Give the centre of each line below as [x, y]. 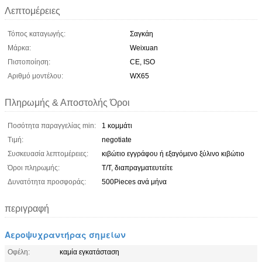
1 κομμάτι [117, 125]
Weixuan [144, 48]
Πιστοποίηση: [29, 62]
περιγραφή [27, 208]
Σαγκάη [142, 34]
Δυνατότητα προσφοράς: [47, 182]
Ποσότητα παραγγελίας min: [52, 125]
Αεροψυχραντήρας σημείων [65, 234]
